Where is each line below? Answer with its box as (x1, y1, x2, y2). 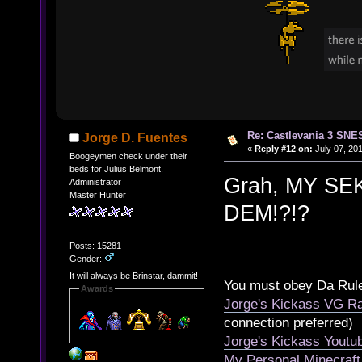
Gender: (69, 253, 104, 263)
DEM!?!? (224, 200, 309, 226)
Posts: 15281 (69, 240, 121, 250)
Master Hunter (69, 189, 126, 200)
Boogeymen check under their (69, 150, 187, 161)
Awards (80, 284, 113, 294)
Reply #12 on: (254, 143, 313, 154)
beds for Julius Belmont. (69, 163, 163, 174)
